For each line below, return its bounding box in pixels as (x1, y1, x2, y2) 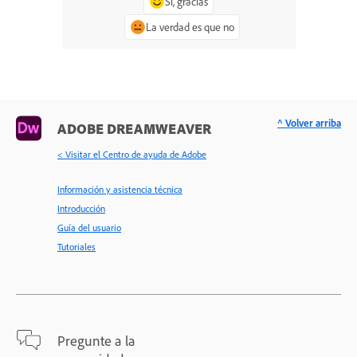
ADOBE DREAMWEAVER (57, 120, 211, 138)
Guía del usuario (57, 222, 121, 234)
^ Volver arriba (277, 116, 341, 130)
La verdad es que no (145, 20, 234, 33)
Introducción (57, 202, 105, 215)
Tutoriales (57, 241, 96, 253)
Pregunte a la (57, 331, 135, 350)
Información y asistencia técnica (57, 183, 182, 196)
